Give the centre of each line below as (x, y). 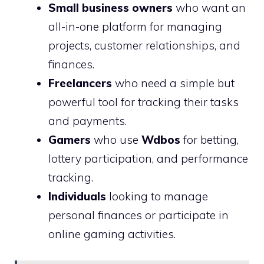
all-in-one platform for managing (135, 27)
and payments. (88, 121)
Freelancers (80, 83)
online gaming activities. (112, 234)
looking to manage (157, 196)
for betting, (209, 140)
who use (116, 140)
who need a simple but (173, 83)
